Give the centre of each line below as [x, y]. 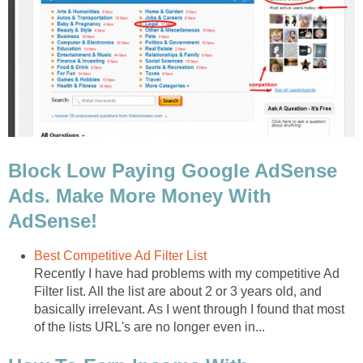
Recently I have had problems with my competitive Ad [187, 274]
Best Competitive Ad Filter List [120, 256]
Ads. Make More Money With [140, 196]
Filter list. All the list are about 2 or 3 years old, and [178, 292]
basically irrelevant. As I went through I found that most [189, 310]
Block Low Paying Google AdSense [173, 171]
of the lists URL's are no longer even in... [149, 327]
